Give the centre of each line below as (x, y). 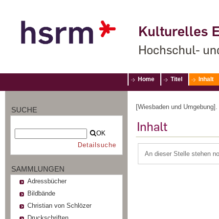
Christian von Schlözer (59, 205)
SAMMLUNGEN (38, 169)
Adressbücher (47, 181)
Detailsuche (97, 145)
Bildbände (41, 193)
